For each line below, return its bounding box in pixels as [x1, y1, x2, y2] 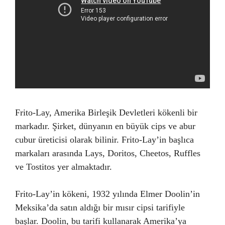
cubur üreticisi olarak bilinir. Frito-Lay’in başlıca [15, 135, 194, 145]
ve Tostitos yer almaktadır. [15, 162, 112, 172]
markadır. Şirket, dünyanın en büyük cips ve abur [15, 121, 195, 131]
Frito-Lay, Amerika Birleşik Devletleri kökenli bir [15, 107, 197, 118]
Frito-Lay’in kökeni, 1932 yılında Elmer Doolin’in [15, 189, 200, 199]
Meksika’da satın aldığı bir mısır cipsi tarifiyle [15, 202, 185, 212]
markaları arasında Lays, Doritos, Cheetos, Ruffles [15, 148, 200, 158]
